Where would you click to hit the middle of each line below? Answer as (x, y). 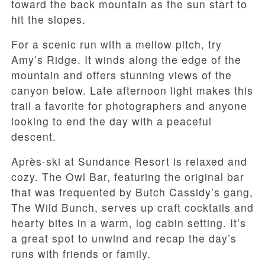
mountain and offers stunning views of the (122, 75)
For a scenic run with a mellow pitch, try (117, 44)
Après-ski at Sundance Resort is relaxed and (129, 161)
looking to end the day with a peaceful (112, 121)
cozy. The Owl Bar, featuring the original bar (128, 177)
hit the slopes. (49, 20)
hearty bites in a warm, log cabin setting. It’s (129, 223)
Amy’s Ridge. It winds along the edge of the (126, 60)
